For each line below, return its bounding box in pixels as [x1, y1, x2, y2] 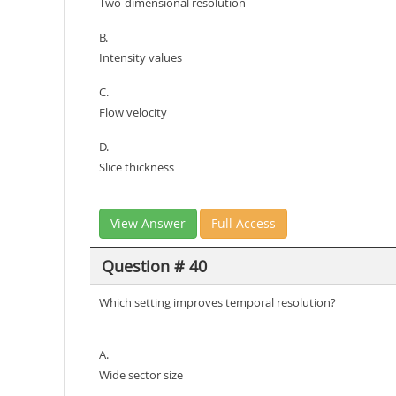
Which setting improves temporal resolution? [99, 294, 336, 310]
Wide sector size [99, 367, 183, 383]
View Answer [110, 215, 186, 232]
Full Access [211, 215, 276, 232]
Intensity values [99, 49, 182, 65]
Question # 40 [101, 255, 207, 277]
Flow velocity [99, 104, 167, 120]
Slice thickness [99, 159, 174, 175]
